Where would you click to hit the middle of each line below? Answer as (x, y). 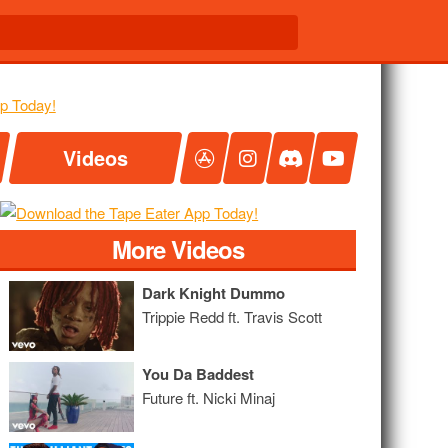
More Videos (177, 249)
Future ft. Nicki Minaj (209, 397)
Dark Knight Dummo (214, 293)
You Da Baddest (198, 374)
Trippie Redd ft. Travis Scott (232, 316)
